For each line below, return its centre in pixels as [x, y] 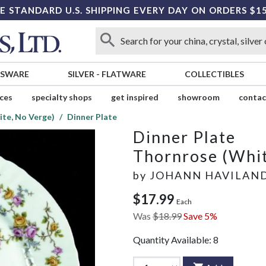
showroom [198, 97]
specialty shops [61, 97]
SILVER [81, 74]
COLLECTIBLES [214, 74]
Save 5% [200, 216]
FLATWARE [123, 74]
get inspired [134, 97]
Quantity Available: [173, 240]
